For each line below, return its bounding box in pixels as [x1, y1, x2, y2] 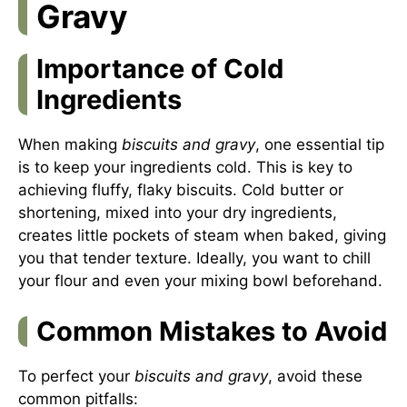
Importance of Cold [36, 53, 283, 84]
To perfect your [18, 366, 134, 385]
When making [18, 135, 122, 154]
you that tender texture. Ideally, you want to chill [18, 249, 371, 267]
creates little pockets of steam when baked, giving [18, 226, 386, 244]
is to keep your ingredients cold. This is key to [18, 158, 352, 176]
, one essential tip [255, 135, 384, 154]
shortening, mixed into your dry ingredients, [18, 203, 337, 222]
